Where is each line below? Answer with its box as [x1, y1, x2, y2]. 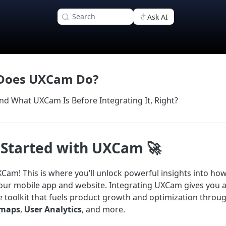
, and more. [82, 204, 125, 215]
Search [72, 12, 95, 21]
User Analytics [24, 204, 82, 215]
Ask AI [147, 12, 168, 22]
